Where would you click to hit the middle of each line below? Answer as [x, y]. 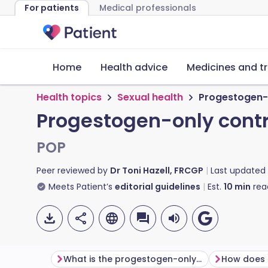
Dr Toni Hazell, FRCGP [157, 170]
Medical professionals [148, 8]
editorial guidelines [158, 187]
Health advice [134, 67]
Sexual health [150, 97]
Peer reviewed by [73, 170]
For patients [52, 8]
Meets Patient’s [80, 187]
